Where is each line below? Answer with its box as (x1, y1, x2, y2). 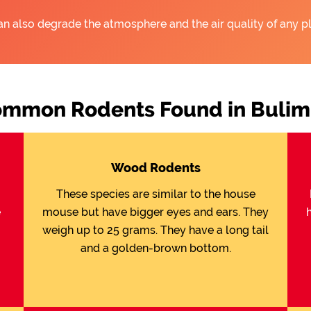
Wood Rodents (110, 160, 201, 175)
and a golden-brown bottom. (80, 242, 231, 255)
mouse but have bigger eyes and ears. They (42, 205, 269, 219)
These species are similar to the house (56, 187, 255, 201)
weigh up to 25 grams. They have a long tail (42, 224, 269, 237)
